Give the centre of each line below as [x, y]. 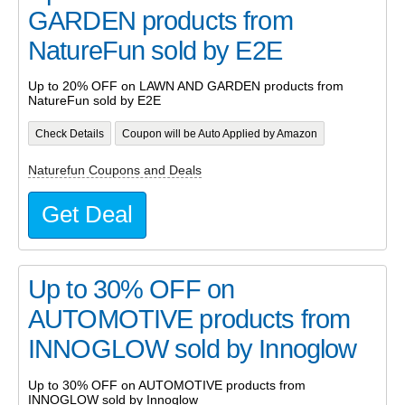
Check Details [69, 133]
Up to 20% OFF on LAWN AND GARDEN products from [186, 86]
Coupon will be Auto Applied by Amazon [219, 133]
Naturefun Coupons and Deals [115, 170]
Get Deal [87, 215]
